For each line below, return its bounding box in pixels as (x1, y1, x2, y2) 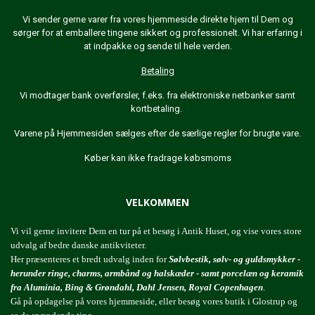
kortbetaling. (131, 103, 184, 114)
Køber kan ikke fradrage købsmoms (84, 152, 231, 163)
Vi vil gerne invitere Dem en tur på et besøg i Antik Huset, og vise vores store (11, 225, 302, 236)
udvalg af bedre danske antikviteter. (11, 239, 146, 250)
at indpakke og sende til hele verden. (83, 40, 232, 51)
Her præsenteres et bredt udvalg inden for (11, 253, 169, 264)
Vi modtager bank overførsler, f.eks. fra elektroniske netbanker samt (20, 89, 295, 101)
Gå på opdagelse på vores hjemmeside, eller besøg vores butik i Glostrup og (11, 295, 297, 307)
